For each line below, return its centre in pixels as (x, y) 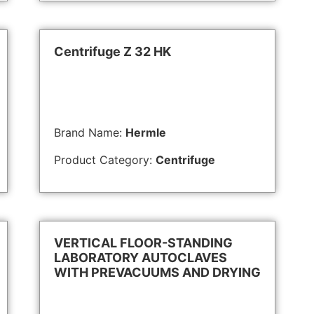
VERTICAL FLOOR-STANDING (143, 243)
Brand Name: (90, 133)
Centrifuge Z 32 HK (112, 52)
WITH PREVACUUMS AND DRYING (157, 273)
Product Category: (105, 159)
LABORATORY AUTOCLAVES (141, 258)
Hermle (146, 133)
